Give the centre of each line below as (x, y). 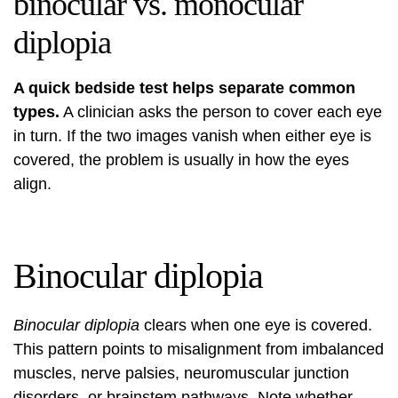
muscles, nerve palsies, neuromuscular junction (181, 373)
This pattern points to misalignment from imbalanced (199, 349)
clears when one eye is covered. (256, 325)
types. (36, 112)
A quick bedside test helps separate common (184, 88)
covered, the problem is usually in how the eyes (181, 160)
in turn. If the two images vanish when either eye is (192, 136)
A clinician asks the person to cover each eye (221, 112)
